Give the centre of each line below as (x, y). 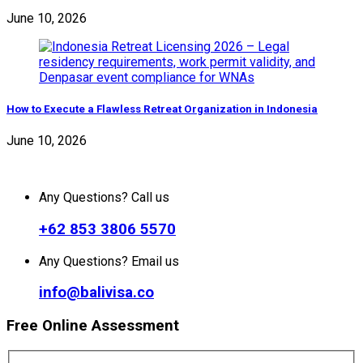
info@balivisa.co (96, 293)
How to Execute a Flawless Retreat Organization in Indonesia (162, 109)
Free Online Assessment (93, 326)
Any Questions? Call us (104, 198)
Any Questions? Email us (109, 261)
